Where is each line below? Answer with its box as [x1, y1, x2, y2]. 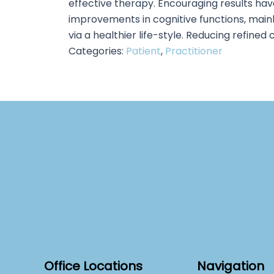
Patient [126, 43, 161, 58]
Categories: [68, 43, 126, 58]
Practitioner [165, 43, 223, 58]
